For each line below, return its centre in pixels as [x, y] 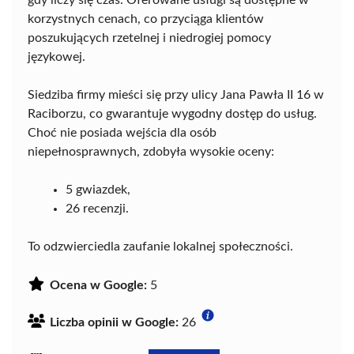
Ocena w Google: [98, 286]
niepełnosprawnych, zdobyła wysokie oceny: [151, 152]
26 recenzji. [97, 209]
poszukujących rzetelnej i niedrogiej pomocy [149, 38]
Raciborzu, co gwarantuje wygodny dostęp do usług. [172, 114]
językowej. [56, 57]
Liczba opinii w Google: [114, 323]
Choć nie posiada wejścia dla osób [122, 133]
